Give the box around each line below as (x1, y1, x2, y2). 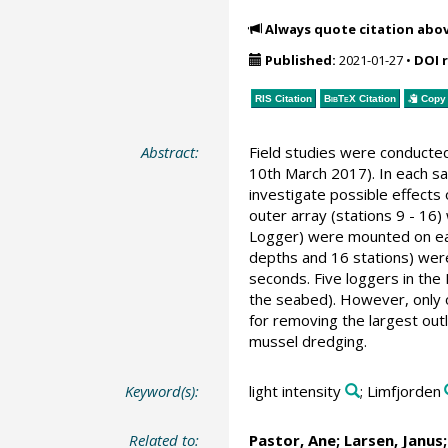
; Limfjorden (359, 380, 441, 401)
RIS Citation (254, 92, 312, 104)
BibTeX (323, 92, 356, 104)
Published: (264, 51, 336, 69)
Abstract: (141, 142, 200, 162)
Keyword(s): (125, 380, 200, 401)
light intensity (248, 380, 341, 401)
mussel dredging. (248, 331, 367, 351)
